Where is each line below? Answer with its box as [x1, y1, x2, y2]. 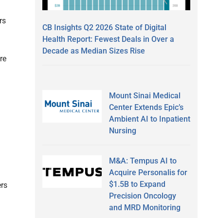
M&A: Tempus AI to [109, 156, 177, 165]
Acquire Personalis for [109, 167, 187, 177]
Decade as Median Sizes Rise [42, 46, 145, 55]
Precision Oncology [109, 191, 176, 200]
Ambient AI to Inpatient [109, 114, 190, 124]
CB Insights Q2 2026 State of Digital [42, 22, 166, 32]
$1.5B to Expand [109, 179, 165, 189]
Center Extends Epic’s [109, 102, 183, 112]
